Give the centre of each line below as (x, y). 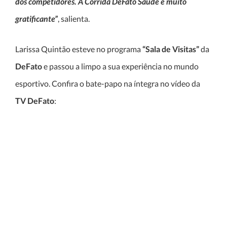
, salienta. (74, 19)
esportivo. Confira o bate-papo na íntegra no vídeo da (108, 84)
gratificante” (36, 19)
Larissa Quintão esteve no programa (79, 49)
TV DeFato (35, 101)
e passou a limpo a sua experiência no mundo (120, 66)
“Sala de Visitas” (171, 49)
